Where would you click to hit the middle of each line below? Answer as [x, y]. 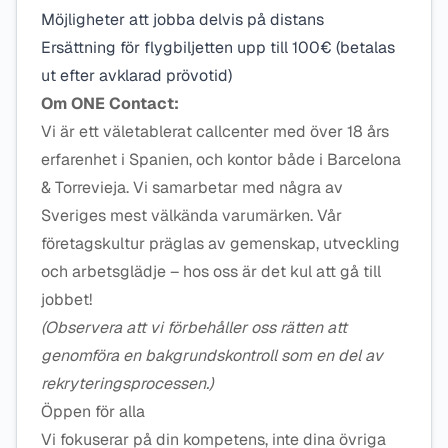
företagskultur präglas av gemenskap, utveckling [220, 243]
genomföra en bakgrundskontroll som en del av [212, 355]
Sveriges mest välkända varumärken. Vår [191, 215]
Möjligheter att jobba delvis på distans [182, 19]
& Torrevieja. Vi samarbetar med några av [192, 187]
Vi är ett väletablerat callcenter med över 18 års [215, 131]
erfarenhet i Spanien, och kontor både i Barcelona [221, 159]
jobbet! [66, 299]
